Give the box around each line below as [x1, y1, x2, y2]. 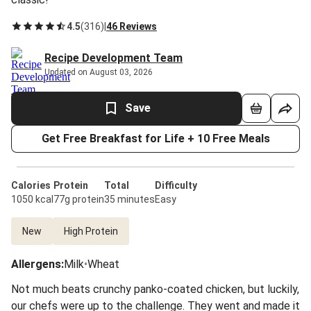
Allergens [11, 258, 61, 271]
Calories [11, 180, 51, 191]
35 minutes [104, 194, 155, 205]
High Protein [64, 226, 118, 237]
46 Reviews [106, 21, 157, 32]
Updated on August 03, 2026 [44, 67, 153, 77]
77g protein [53, 194, 104, 205]
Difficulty [155, 180, 197, 191]
